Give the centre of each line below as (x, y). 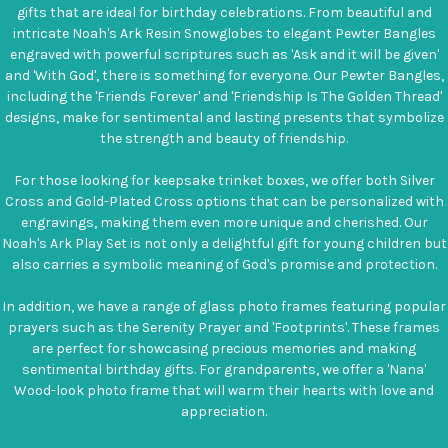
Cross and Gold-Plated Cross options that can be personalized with (224, 201)
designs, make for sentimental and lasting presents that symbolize (224, 117)
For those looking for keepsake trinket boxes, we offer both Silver (224, 180)
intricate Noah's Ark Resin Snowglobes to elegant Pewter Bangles (224, 33)
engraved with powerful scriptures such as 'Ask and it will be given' (224, 54)
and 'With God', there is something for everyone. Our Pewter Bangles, (224, 75)
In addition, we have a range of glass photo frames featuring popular (224, 306)
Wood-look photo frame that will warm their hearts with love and (224, 390)
